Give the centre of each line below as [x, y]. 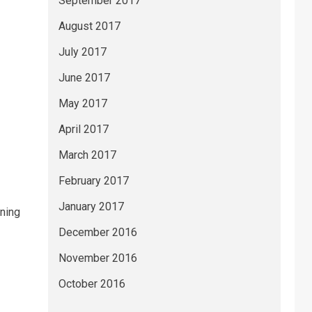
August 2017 [89, 26]
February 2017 [93, 181]
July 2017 [82, 52]
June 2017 [84, 78]
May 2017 [83, 103]
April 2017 [83, 129]
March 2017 [87, 155]
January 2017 [91, 206]
